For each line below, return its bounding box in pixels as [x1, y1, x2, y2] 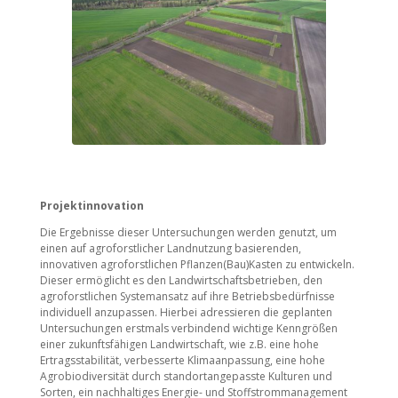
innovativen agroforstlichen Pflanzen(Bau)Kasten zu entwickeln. [39, 256, 354, 272]
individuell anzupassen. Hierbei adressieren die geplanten [39, 304, 332, 320]
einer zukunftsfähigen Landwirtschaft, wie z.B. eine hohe [39, 336, 319, 352]
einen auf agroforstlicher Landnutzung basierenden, [39, 240, 301, 256]
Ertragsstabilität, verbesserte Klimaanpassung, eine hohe [39, 352, 325, 368]
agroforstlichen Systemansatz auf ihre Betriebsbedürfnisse [39, 288, 335, 304]
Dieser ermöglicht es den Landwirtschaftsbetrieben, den [39, 272, 322, 288]
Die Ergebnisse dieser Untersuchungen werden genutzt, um [39, 224, 337, 240]
